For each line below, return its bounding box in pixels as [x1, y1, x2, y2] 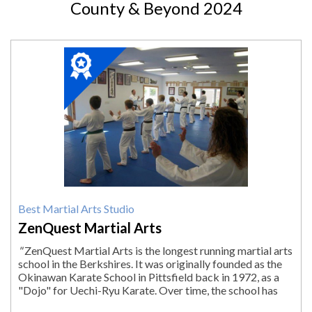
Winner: [63, 61, 101, 75]
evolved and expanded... [18, 297, 130, 311]
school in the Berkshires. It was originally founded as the [18, 257, 282, 271]
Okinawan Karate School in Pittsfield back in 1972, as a [18, 270, 279, 284]
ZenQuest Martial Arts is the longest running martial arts [22, 244, 292, 258]
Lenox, [63, 172, 94, 186]
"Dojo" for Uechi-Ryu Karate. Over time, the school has [18, 283, 278, 297]
